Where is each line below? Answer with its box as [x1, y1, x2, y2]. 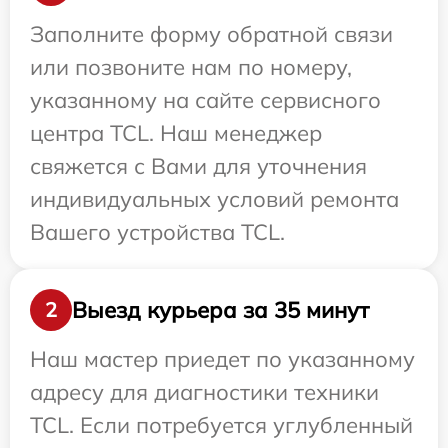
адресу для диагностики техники [30, 378, 379, 407]
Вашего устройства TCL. [30, 218, 285, 247]
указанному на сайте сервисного [30, 86, 381, 115]
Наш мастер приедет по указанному [30, 345, 415, 374]
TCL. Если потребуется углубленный [30, 411, 413, 440]
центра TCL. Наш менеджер [30, 119, 322, 148]
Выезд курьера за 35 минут [72, 295, 369, 324]
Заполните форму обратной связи [30, 20, 393, 49]
